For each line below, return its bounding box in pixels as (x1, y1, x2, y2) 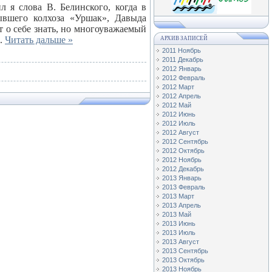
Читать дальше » (5, 35, 73, 45)
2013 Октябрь (162, 256, 205, 263)
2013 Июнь (162, 220, 195, 227)
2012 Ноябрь (162, 156, 202, 163)
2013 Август (162, 238, 199, 245)
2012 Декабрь (162, 165, 204, 172)
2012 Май (162, 101, 191, 109)
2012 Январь (162, 65, 202, 72)
